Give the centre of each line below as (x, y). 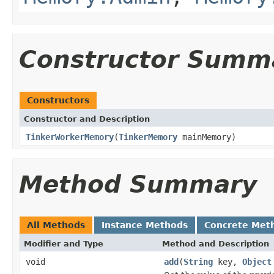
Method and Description (216, 243)
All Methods (56, 225)
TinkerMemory (148, 137)
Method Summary (138, 184)
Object (257, 261)
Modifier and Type (64, 243)
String (198, 261)
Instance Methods (145, 225)
